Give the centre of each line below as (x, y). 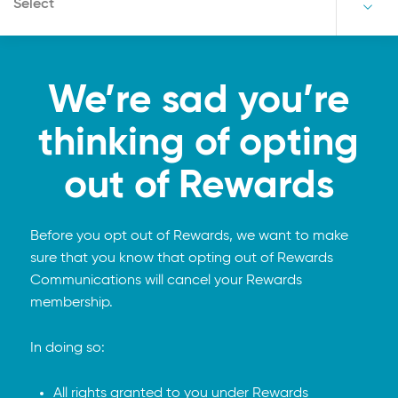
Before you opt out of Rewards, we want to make (189, 236)
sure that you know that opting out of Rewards (181, 259)
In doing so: (67, 348)
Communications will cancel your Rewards (166, 281)
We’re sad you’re (199, 101)
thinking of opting (199, 144)
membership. (71, 303)
